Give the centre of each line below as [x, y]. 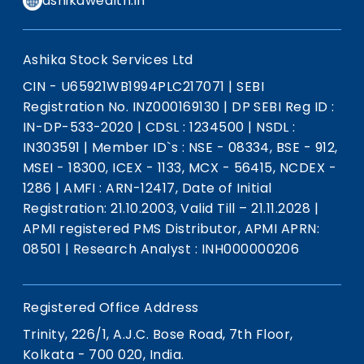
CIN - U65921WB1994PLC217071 [126, 86]
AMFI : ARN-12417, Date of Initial [166, 188]
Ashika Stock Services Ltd [108, 59]
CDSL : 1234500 [195, 127]
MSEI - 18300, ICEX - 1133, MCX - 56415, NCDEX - [180, 167]
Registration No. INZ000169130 [123, 106]
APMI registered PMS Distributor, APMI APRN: [171, 228]
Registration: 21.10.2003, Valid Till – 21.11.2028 [168, 208]
